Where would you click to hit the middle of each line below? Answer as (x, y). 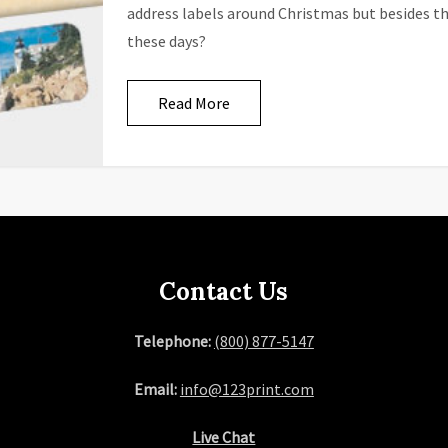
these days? (166, 41)
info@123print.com (246, 389)
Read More (193, 103)
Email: (156, 389)
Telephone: (173, 341)
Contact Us (224, 291)
